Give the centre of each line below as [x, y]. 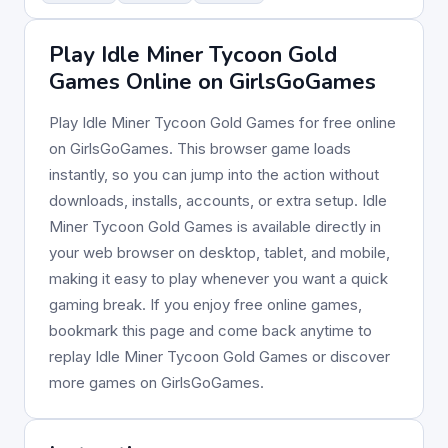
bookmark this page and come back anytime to [210, 330]
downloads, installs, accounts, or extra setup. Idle [218, 200]
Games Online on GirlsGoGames [212, 82]
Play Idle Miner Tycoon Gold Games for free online [222, 122]
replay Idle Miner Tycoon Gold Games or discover [219, 356]
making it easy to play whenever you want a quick [218, 278]
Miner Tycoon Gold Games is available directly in [215, 226]
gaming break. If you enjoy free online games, [205, 304]
